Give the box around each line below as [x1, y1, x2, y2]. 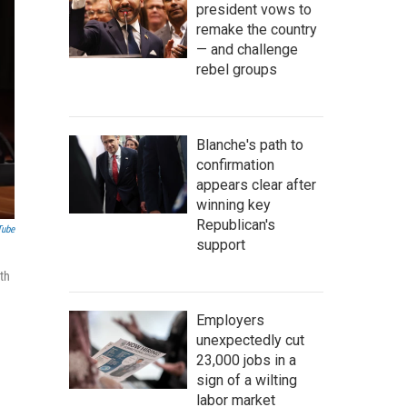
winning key [196, 196, 271, 213]
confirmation [196, 156, 274, 174]
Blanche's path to [196, 136, 303, 154]
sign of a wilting [196, 372, 297, 389]
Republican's [196, 216, 275, 233]
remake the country [196, 21, 317, 38]
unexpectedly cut [196, 332, 304, 349]
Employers [196, 312, 264, 329]
